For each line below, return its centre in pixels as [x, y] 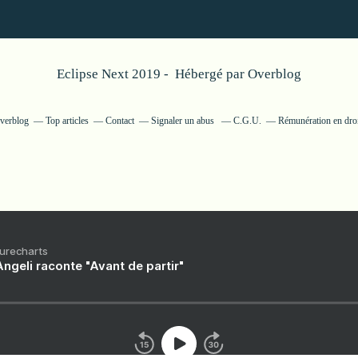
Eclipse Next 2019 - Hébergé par [152, 74]
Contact [120, 120]
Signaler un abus [184, 120]
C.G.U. [247, 120]
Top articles [67, 120]
